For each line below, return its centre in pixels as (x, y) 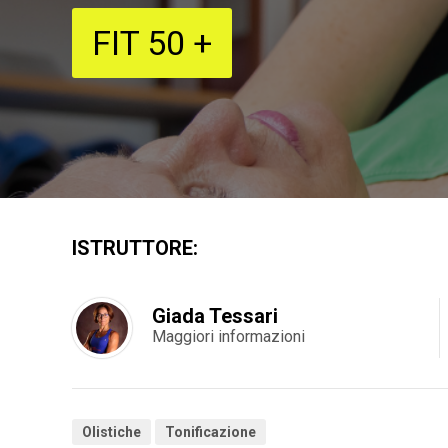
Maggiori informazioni (228, 336)
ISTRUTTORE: (135, 248)
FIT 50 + (152, 43)
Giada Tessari (215, 316)
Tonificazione (210, 432)
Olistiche (111, 432)
